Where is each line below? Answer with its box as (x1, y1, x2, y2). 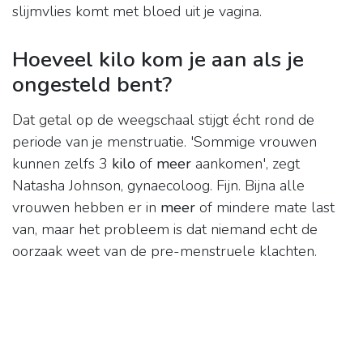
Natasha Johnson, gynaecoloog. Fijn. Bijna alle (12, 176, 305, 196)
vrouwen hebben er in (12, 198, 160, 218)
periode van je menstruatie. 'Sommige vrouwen (12, 132, 317, 152)
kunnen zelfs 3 (12, 154, 112, 174)
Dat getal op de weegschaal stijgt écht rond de (12, 110, 314, 130)
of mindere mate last (195, 198, 335, 218)
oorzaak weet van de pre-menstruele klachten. (12, 241, 317, 262)
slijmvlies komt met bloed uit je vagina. (12, 2, 262, 22)
